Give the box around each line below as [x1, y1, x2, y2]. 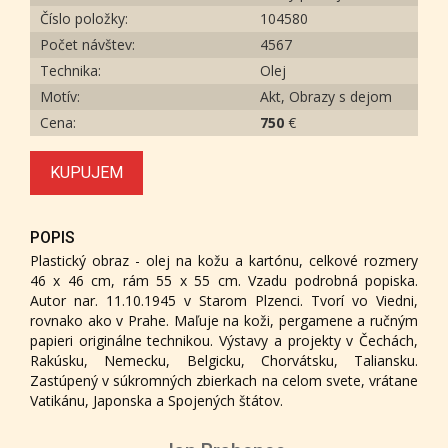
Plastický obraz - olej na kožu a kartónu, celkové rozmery [30, 250, 418, 270]
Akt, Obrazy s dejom [260, 86, 392, 106]
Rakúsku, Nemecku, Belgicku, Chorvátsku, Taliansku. [30, 350, 418, 370]
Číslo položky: [40, 8, 128, 28]
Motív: [40, 86, 80, 106]
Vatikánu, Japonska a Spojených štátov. [30, 390, 283, 410]
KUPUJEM [50, 162, 123, 182]
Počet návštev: [40, 34, 135, 54]
